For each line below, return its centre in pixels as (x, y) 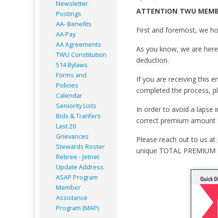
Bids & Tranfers (78, 116)
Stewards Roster (80, 146)
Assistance (72, 198)
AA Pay (66, 34)
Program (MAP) (77, 208)
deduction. (152, 60)
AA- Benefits (74, 24)
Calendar (69, 95)
